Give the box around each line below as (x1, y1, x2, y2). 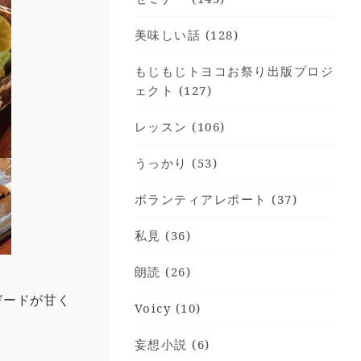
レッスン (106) (134, 118, 226, 135)
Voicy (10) (134, 300, 201, 316)
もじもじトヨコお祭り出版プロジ (134, 63, 334, 79)
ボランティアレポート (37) (134, 191, 298, 207)
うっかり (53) (134, 155, 218, 171)
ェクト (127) (134, 82, 213, 98)
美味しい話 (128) (134, 27, 239, 43)
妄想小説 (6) (134, 336, 210, 352)
